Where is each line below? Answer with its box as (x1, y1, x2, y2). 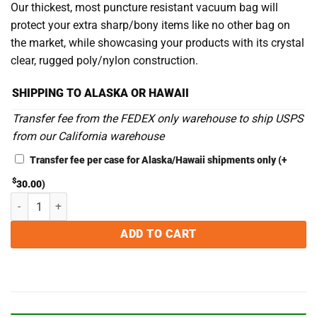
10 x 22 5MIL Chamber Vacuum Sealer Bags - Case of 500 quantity (10, 193, 302, 206)
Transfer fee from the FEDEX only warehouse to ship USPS (12, 111, 304, 125)
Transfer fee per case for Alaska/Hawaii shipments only (30, 154, 278, 166)
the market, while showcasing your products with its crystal (11, 36, 304, 50)
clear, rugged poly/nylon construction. (11, 54, 198, 68)
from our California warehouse (12, 129, 164, 143)
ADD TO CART (120, 228, 197, 241)
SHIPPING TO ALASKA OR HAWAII (12, 86, 189, 100)
